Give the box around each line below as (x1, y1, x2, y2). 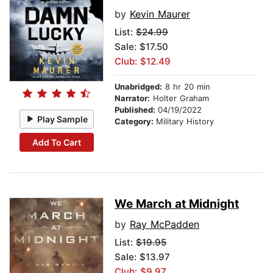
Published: (115, 105, 158, 115)
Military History (156, 116, 214, 127)
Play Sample (37, 113, 88, 124)
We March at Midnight (115, 197, 239, 211)
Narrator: (115, 93, 150, 104)
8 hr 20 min (162, 82, 210, 92)
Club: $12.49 (115, 55, 171, 68)
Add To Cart (32, 136, 81, 147)
